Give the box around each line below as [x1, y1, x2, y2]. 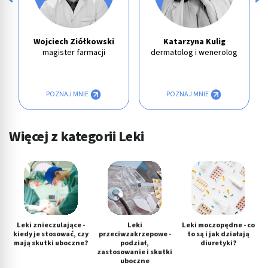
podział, [120, 238, 149, 249]
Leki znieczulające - [17, 220, 85, 231]
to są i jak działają [187, 229, 249, 240]
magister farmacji [42, 47, 105, 59]
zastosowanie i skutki [97, 247, 172, 258]
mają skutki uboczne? [14, 238, 88, 249]
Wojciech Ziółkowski [33, 36, 114, 48]
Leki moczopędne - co [182, 220, 255, 231]
